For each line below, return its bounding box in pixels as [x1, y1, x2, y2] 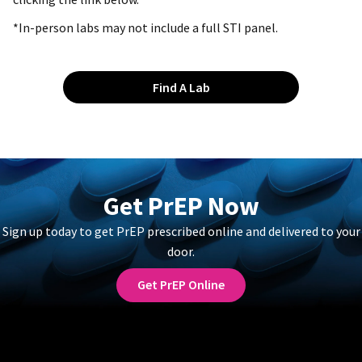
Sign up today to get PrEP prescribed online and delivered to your [2, 223, 360, 240]
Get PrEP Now [103, 190, 259, 223]
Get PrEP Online [137, 276, 225, 293]
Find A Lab [152, 79, 210, 96]
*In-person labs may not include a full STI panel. [13, 19, 278, 36]
